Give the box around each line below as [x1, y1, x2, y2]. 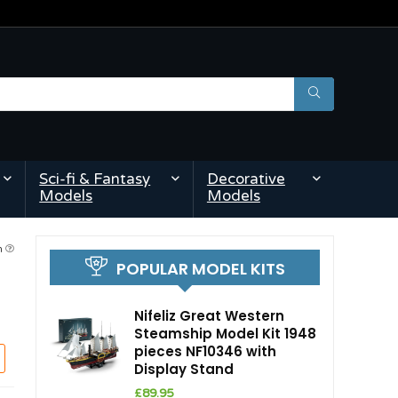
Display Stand [134, 360, 234, 379]
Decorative [206, 170, 285, 189]
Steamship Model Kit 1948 [134, 324, 316, 344]
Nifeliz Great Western [134, 306, 284, 326]
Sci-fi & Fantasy [39, 170, 151, 189]
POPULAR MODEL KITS [115, 258, 285, 281]
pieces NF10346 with [134, 342, 276, 362]
